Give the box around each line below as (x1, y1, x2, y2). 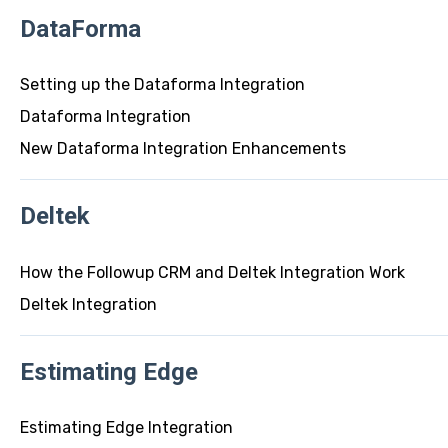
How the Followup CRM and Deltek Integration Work (19, 262, 405, 282)
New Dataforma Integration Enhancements (19, 138, 346, 158)
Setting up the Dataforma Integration (19, 74, 305, 94)
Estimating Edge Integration (19, 418, 233, 438)
